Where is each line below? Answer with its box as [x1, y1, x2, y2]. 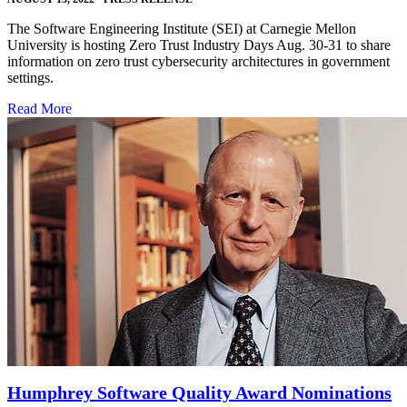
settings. [7, 70, 54, 86]
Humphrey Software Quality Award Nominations [7, 382, 392, 403]
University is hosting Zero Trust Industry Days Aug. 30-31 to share [7, 37, 391, 54]
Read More [7, 101, 72, 117]
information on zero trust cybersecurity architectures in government [7, 54, 390, 70]
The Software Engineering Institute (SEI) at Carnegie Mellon [7, 21, 356, 37]
